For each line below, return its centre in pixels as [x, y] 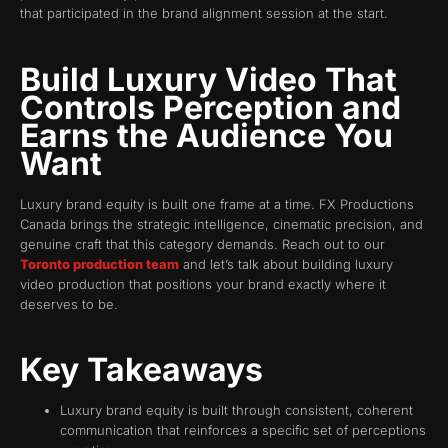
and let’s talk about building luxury [286, 263]
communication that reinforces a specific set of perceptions [243, 430]
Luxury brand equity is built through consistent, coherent [236, 410]
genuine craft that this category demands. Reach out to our [202, 243]
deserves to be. [69, 303]
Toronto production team [99, 263]
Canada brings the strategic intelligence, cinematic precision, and [221, 223]
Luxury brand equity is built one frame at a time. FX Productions [217, 203]
